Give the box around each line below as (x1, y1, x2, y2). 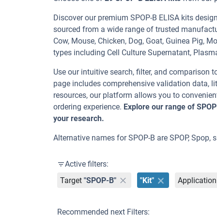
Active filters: (65, 159, 108, 169)
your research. (53, 114, 104, 123)
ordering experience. (53, 102, 124, 111)
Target (60, 175, 82, 185)
